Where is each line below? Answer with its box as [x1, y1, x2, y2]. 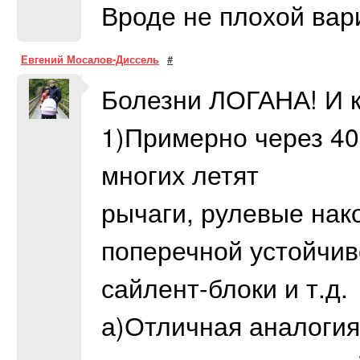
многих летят [101, 156, 259, 192]
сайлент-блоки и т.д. [101, 269, 348, 305]
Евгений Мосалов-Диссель [21, 51, 159, 67]
